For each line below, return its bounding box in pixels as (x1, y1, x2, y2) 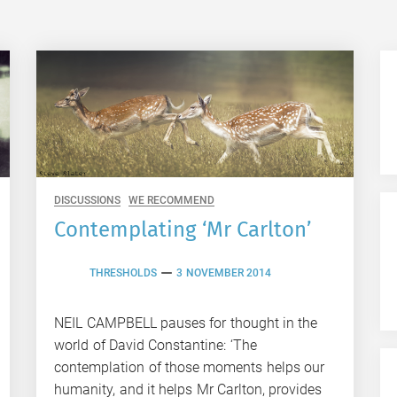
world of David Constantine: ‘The (54, 336, 257, 354)
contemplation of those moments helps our (54, 358, 324, 376)
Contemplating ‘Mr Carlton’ (54, 216, 312, 242)
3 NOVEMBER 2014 (176, 267, 272, 280)
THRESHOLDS (90, 267, 158, 280)
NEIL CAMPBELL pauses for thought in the (54, 314, 318, 331)
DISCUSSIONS (54, 193, 121, 206)
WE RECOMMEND (128, 193, 215, 206)
